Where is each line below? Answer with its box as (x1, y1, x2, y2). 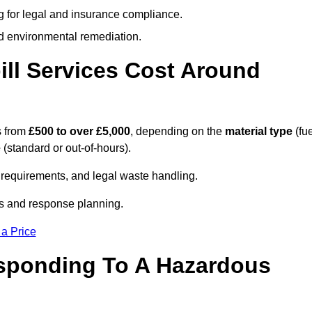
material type (225, 125, 292, 138)
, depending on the (130, 125, 225, 138)
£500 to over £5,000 (29, 125, 130, 138)
